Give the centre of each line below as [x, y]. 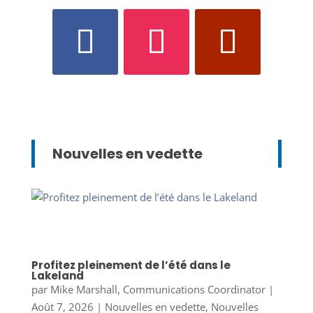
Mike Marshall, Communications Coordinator [158, 289]
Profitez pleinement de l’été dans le [131, 265]
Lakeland [57, 275]
